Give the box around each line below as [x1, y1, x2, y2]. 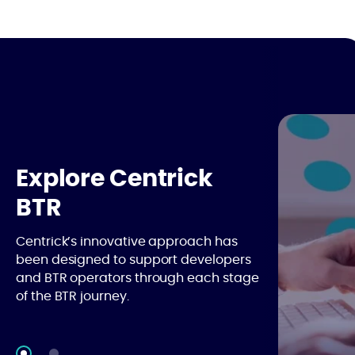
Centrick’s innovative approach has [16, 235, 238, 248]
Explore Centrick [16, 167, 213, 191]
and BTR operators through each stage [16, 272, 259, 284]
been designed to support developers [16, 254, 251, 266]
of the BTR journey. [16, 290, 129, 303]
